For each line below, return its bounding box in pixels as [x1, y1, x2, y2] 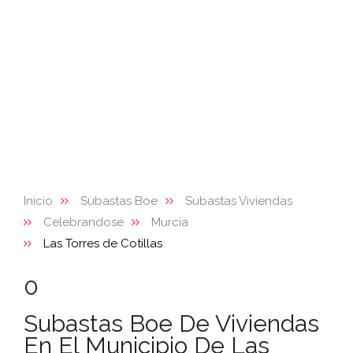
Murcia [151, 215, 188, 229]
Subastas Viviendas [185, 194, 292, 208]
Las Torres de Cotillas [43, 236, 162, 251]
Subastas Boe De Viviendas [24, 310, 319, 337]
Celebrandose [43, 215, 124, 229]
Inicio [24, 194, 53, 208]
